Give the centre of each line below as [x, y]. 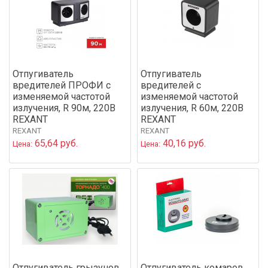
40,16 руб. [183, 143]
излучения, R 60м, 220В [192, 108]
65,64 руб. [55, 143]
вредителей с [171, 85]
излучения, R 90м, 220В [64, 108]
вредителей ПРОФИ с [62, 85]
